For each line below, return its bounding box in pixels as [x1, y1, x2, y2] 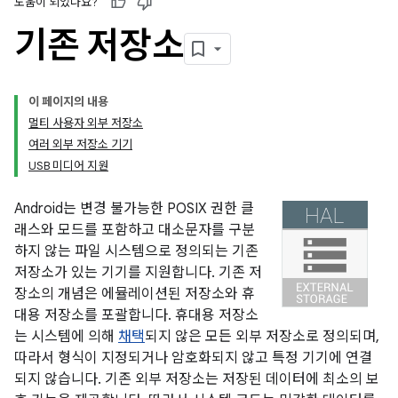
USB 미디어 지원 [28, 158, 108, 173]
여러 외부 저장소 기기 [28, 137, 132, 152]
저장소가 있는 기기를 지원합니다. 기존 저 [14, 264, 262, 282]
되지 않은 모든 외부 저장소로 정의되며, [145, 328, 379, 346]
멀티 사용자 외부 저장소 [28, 115, 143, 131]
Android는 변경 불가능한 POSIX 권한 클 [14, 200, 254, 218]
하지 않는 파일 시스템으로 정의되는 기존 [14, 243, 259, 260]
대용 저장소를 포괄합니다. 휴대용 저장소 [14, 306, 259, 324]
